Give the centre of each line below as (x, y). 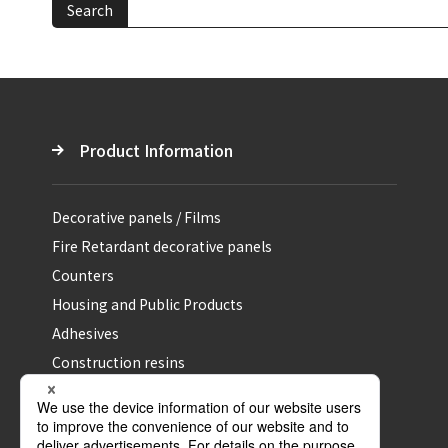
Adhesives (85, 333)
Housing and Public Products (147, 304)
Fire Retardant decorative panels (162, 246)
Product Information (156, 150)
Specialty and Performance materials (176, 391)
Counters (83, 275)
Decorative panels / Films (136, 217)
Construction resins (118, 362)
